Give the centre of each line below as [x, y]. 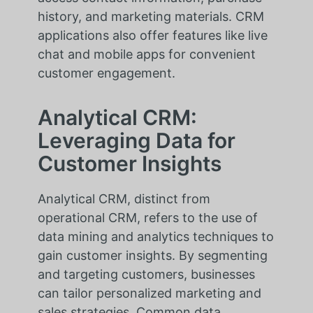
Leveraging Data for [136, 141]
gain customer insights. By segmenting [152, 256]
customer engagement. [106, 73]
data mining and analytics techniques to [155, 237]
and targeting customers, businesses [146, 275]
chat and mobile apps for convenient [146, 54]
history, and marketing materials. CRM [151, 17]
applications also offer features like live [152, 36]
